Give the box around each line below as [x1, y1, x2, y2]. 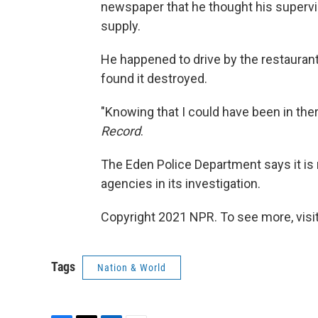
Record [101, 124, 141, 139]
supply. [101, 18, 141, 34]
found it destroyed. [101, 71, 207, 87]
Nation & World [97, 262, 166, 274]
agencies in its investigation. [101, 176, 261, 192]
